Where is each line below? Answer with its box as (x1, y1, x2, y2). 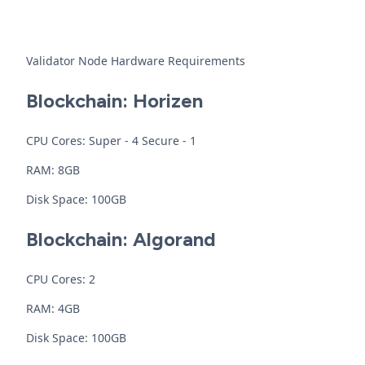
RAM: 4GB (26, 301, 80, 316)
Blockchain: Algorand (26, 227, 216, 251)
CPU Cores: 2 (26, 271, 95, 287)
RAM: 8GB (26, 162, 80, 178)
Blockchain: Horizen (26, 89, 203, 112)
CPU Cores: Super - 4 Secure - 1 (26, 133, 196, 148)
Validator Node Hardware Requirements (26, 53, 245, 68)
